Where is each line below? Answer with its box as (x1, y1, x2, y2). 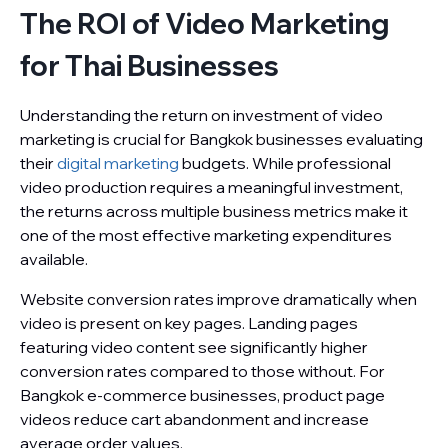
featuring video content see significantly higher (20, 337, 368, 357)
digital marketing (57, 153, 179, 173)
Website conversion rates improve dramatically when (20, 289, 417, 309)
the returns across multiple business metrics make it (20, 201, 408, 221)
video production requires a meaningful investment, (20, 177, 403, 197)
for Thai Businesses (20, 48, 279, 83)
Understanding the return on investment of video (20, 105, 383, 125)
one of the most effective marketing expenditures (20, 225, 392, 245)
